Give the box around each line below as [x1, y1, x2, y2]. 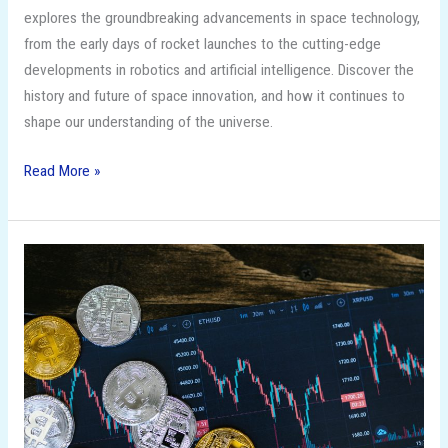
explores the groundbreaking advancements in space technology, [23, 9, 420, 28]
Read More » [23, 162, 100, 181]
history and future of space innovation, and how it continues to [23, 87, 405, 106]
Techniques [22, 403, 92, 422]
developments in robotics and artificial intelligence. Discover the [23, 61, 414, 80]
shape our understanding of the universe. [23, 113, 273, 132]
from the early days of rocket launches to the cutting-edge [23, 35, 381, 54]
